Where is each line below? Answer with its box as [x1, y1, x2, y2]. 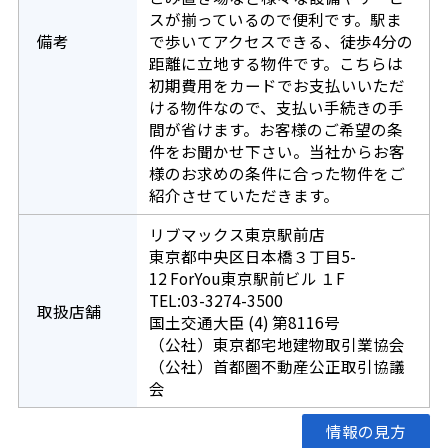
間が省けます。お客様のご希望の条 [148, 118, 403, 141]
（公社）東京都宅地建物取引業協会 [148, 333, 405, 356]
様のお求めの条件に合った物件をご [148, 162, 405, 185]
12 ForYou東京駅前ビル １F [148, 267, 345, 290]
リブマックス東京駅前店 [148, 223, 325, 246]
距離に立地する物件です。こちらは [148, 52, 403, 75]
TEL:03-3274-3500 [148, 289, 283, 312]
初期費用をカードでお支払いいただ [148, 74, 405, 97]
